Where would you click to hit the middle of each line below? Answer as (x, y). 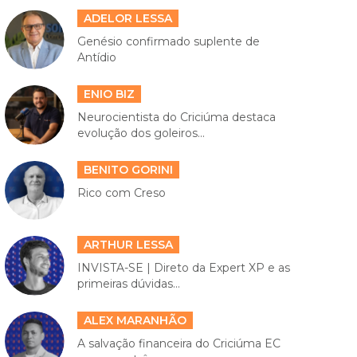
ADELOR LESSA (127, 19)
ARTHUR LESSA (128, 245)
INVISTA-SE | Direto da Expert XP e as (183, 268)
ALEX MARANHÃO (135, 320)
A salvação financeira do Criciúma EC (178, 343)
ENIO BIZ (109, 94)
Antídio (96, 58)
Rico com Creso (121, 192)
